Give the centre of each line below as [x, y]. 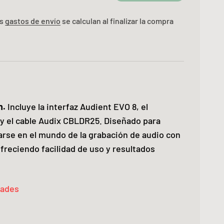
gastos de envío [33, 21]
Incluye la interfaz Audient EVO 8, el [77, 106]
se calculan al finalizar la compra [117, 21]
